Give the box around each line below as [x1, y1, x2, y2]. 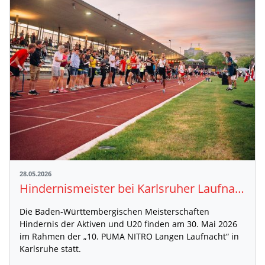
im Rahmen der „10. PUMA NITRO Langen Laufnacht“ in [20, 231, 239, 243]
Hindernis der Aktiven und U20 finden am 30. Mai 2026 [20, 218, 237, 230]
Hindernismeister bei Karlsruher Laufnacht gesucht [235, 180, 244, 197]
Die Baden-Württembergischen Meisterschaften [20, 206, 209, 218]
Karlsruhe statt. [20, 243, 81, 255]
